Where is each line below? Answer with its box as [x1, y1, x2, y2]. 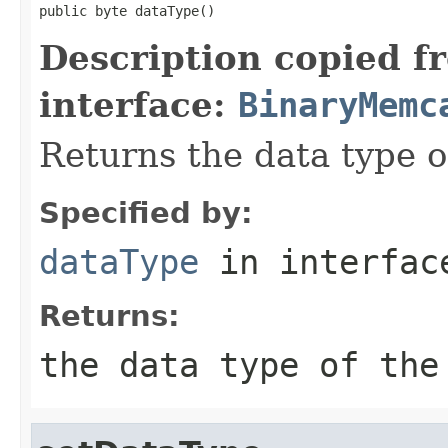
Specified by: [39, 195, 253, 230]
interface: [39, 84, 238, 125]
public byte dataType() [39, 2, 215, 19]
